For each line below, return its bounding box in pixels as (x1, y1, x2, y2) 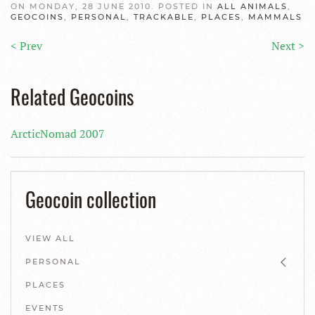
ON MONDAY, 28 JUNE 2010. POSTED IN (11, 1, 217, 11)
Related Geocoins (11, 82, 134, 111)
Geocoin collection (25, 185, 156, 214)
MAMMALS (248, 12, 302, 22)
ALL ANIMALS (217, 1, 288, 11)
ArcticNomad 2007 (11, 126, 105, 141)
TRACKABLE (134, 12, 194, 22)
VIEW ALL (25, 233, 75, 243)
